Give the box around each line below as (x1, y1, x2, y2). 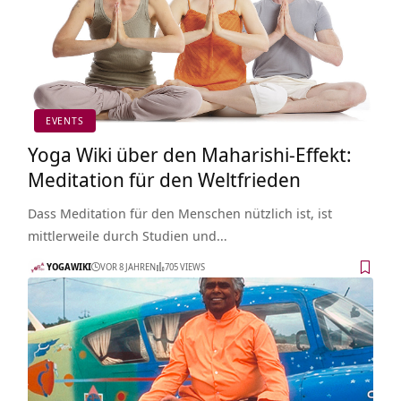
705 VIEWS (164, 260, 205, 274)
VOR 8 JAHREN (99, 260, 156, 274)
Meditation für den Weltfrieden (27, 165, 301, 192)
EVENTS (45, 114, 84, 128)
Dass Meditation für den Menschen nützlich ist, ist (27, 203, 332, 222)
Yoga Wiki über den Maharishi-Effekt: (27, 140, 352, 167)
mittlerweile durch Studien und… (27, 226, 227, 244)
